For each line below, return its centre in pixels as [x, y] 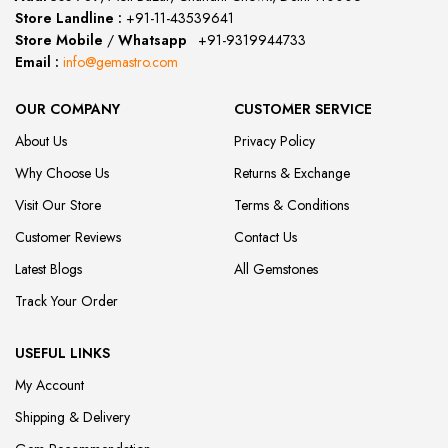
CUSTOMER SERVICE [302, 109]
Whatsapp [152, 40]
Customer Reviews [68, 237]
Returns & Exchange [291, 173]
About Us [41, 141]
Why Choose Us [62, 173]
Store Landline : [68, 18]
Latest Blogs [48, 269]
